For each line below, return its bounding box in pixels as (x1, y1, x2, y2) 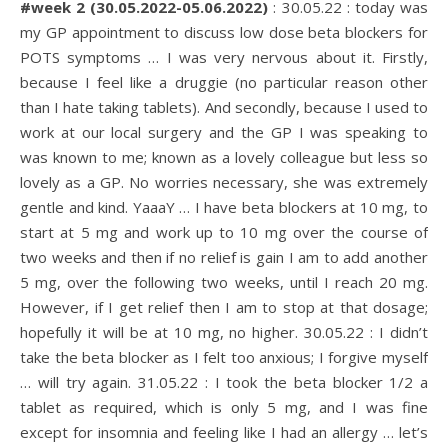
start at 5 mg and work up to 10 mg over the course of (20, 222, 428, 242)
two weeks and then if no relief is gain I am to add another (20, 247, 428, 267)
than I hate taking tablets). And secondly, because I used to (20, 97, 428, 117)
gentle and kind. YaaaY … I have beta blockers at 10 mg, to (20, 197, 428, 217)
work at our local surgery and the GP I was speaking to (20, 122, 428, 142)
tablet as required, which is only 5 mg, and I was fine (20, 397, 428, 417)
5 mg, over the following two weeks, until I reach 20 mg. (20, 272, 428, 292)
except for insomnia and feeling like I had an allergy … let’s (20, 422, 428, 442)
